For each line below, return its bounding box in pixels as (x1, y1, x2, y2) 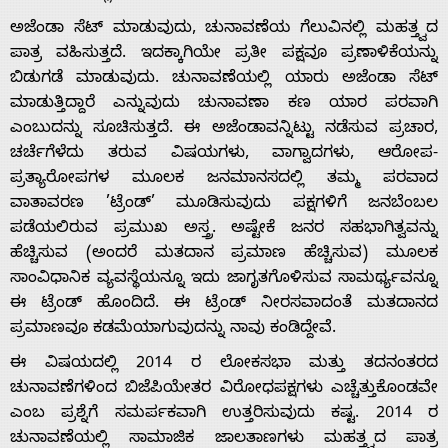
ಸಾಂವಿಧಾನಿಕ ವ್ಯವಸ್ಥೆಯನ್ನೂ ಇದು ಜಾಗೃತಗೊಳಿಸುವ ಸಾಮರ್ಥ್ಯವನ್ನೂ (10, 268, 438, 291)
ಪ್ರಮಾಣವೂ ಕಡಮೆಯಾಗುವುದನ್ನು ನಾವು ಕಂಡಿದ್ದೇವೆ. (10, 318, 336, 341)
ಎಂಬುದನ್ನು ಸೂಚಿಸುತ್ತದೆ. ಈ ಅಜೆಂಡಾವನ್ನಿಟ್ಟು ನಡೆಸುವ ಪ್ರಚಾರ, (10, 118, 438, 141)
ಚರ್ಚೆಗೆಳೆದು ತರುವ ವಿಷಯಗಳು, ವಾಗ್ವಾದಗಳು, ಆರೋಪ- (10, 143, 438, 166)
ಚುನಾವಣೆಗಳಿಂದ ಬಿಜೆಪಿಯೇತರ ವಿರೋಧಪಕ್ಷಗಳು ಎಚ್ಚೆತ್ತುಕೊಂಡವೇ (10, 378, 438, 401)
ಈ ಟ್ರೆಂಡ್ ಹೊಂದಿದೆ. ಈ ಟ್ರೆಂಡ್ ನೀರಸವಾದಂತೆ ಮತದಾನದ (10, 293, 438, 316)
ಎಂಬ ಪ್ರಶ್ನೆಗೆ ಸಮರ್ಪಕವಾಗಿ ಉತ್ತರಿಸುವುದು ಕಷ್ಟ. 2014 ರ (10, 403, 438, 426)
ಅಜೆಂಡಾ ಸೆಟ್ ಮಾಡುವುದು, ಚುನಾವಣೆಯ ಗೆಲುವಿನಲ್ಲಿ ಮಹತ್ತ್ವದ (10, 18, 438, 41)
